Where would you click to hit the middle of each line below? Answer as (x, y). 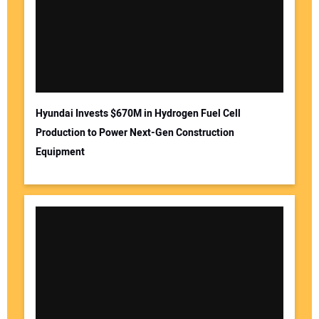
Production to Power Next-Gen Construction (135, 132)
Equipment (60, 152)
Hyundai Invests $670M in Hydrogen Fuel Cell (138, 113)
